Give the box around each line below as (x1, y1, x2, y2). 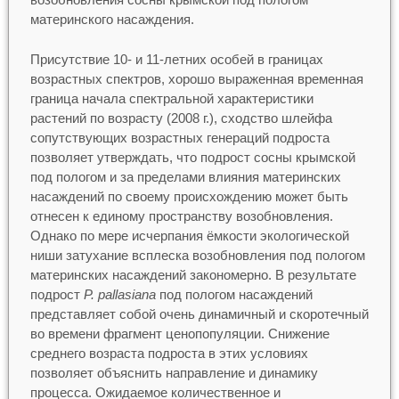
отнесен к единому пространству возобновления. (29, 208, 333, 224)
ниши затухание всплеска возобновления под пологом (29, 247, 365, 263)
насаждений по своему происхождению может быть (29, 188, 348, 204)
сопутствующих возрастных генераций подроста (29, 129, 330, 145)
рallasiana (94, 286, 156, 302)
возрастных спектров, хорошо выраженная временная (29, 70, 363, 86)
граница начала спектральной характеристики (29, 90, 313, 106)
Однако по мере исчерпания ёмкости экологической (29, 227, 349, 243)
